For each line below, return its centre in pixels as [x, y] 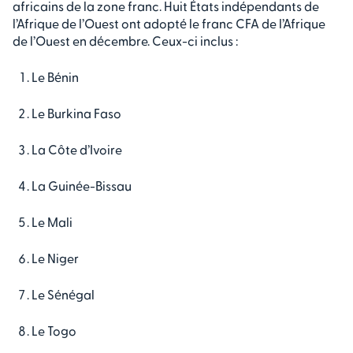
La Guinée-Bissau [82, 186]
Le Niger [55, 258]
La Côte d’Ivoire [77, 150]
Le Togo [54, 331]
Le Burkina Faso [76, 113]
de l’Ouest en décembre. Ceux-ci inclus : [125, 41]
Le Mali [52, 222]
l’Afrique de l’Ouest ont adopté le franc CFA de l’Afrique [169, 24]
